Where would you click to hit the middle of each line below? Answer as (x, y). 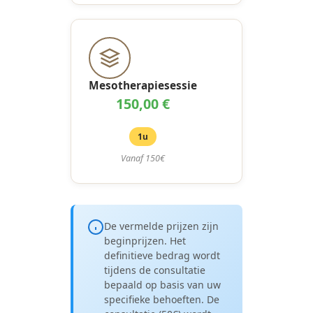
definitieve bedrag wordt (162, 255)
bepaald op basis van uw (162, 285)
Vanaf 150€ (143, 158)
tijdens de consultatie (154, 270)
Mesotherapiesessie (143, 86)
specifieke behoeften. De (161, 299)
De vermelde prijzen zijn (161, 226)
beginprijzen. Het (145, 241)
